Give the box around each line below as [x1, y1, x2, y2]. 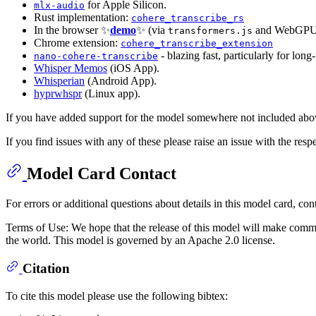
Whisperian [34, 74, 85, 87]
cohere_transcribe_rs [131, 12, 244, 23]
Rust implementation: [34, 11, 131, 23]
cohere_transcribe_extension [121, 37, 273, 49]
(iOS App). [107, 61, 159, 74]
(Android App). [85, 74, 157, 87]
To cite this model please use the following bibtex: [6, 289, 228, 302]
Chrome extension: [34, 36, 121, 49]
